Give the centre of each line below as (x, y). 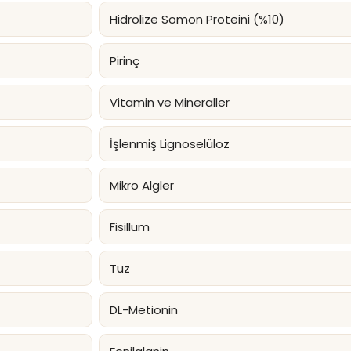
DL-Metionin (144, 310)
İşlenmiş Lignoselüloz (170, 144)
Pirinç (125, 61)
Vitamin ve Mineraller (170, 103)
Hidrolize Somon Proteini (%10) (197, 20)
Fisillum (130, 227)
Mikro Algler (142, 186)
